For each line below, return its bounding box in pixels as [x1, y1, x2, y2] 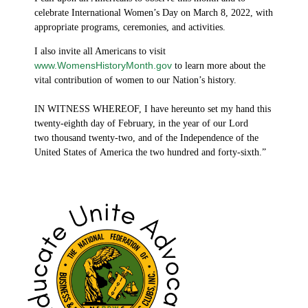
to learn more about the [172, 60, 265, 71]
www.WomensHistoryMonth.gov [34, 59, 172, 71]
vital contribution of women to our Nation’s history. [34, 74, 239, 85]
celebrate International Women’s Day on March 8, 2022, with [34, 7, 273, 18]
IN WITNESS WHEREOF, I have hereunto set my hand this [34, 103, 271, 114]
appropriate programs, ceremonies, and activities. [34, 21, 228, 32]
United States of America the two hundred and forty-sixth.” [34, 146, 269, 157]
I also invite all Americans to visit [34, 45, 166, 56]
